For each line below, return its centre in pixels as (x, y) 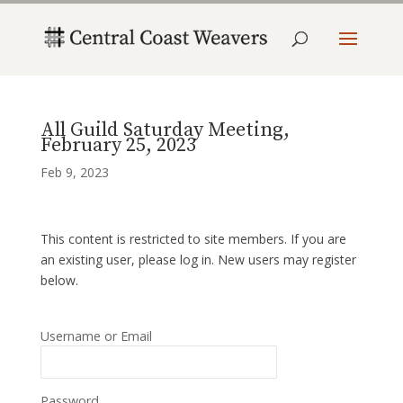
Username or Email (96, 336)
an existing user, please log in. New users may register (198, 260)
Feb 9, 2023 (74, 172)
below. (59, 280)
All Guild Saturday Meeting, (165, 130)
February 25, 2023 (118, 145)
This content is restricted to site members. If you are (193, 239)
